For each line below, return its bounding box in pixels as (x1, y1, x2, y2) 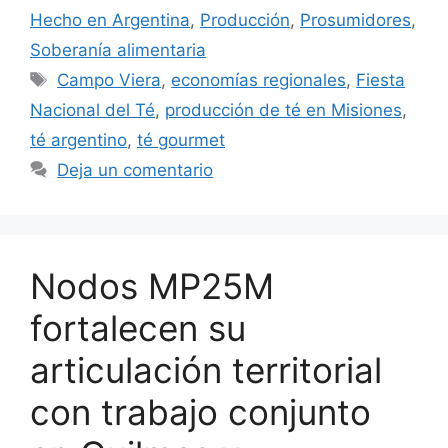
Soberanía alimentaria (30, 39, 206, 60)
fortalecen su (30, 306, 246, 349)
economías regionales (171, 69, 347, 90)
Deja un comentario (57, 159, 214, 180)
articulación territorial (30, 348, 382, 391)
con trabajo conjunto (30, 390, 371, 433)
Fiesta (356, 69, 406, 90)
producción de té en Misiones (165, 99, 402, 120)
